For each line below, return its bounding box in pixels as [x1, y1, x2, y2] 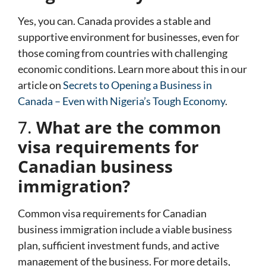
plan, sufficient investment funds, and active [18, 238, 219, 252]
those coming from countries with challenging [18, 46, 227, 59]
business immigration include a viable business [18, 222, 232, 236]
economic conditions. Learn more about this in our [18, 62, 247, 75]
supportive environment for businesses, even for [18, 30, 239, 43]
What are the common [36, 115, 221, 138]
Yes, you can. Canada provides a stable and [18, 14, 211, 27]
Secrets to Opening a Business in [63, 78, 212, 91]
